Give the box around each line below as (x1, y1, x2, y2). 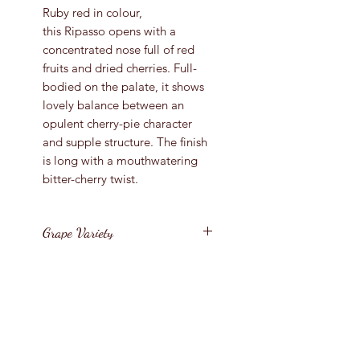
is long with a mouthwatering (43, 152, 198, 168)
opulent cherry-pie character (43, 115, 192, 131)
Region (43, 325, 76, 344)
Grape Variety (43, 223, 113, 241)
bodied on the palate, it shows (43, 78, 204, 94)
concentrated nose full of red (43, 41, 194, 57)
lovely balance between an (43, 96, 184, 112)
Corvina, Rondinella (51, 267, 157, 283)
